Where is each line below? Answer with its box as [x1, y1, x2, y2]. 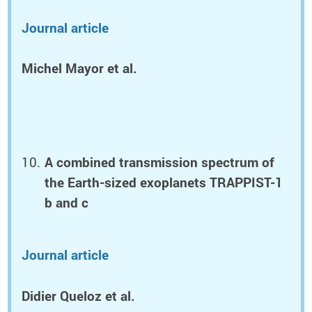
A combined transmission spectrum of [45, 153, 275, 171]
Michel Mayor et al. [22, 59, 137, 78]
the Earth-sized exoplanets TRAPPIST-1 [45, 173, 283, 192]
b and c [45, 193, 89, 212]
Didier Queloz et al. [22, 287, 135, 306]
